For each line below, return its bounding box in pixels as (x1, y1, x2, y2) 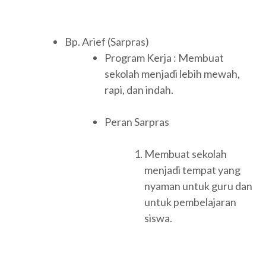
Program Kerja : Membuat (104, 51, 224, 65)
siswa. (144, 211, 172, 225)
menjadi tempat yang (144, 163, 240, 177)
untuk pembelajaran (144, 195, 236, 209)
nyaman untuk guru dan (144, 179, 252, 193)
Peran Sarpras (104, 115, 169, 129)
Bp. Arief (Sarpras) (65, 35, 149, 49)
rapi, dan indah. (104, 83, 173, 97)
